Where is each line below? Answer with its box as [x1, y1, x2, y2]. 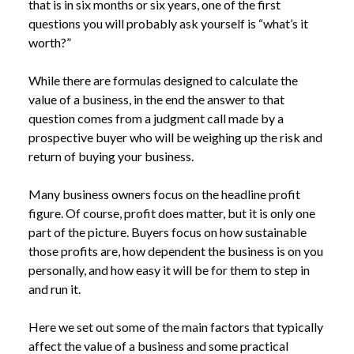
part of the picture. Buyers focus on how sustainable [28, 224, 307, 239]
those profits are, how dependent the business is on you [28, 243, 323, 258]
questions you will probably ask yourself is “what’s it [28, 16, 308, 31]
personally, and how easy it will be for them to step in [28, 262, 310, 277]
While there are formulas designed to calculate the [28, 73, 298, 88]
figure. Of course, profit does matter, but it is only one [28, 205, 315, 220]
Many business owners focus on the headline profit [28, 186, 300, 201]
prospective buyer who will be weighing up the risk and [28, 130, 322, 145]
